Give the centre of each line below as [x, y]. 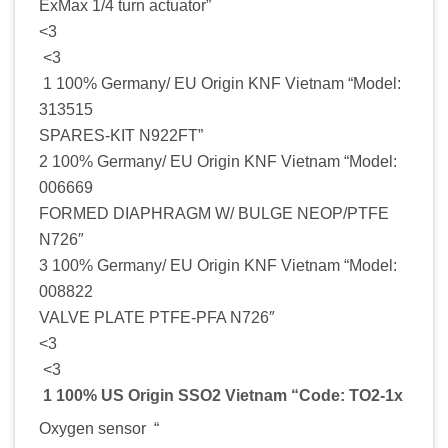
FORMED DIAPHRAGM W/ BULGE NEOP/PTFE [214, 213]
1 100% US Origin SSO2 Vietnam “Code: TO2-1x [221, 395]
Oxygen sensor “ [99, 428]
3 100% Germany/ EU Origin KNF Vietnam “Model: [218, 265]
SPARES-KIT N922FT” [121, 135]
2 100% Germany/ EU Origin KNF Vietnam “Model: [218, 161]
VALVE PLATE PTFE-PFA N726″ [157, 317]
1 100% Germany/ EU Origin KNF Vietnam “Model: [220, 83]
